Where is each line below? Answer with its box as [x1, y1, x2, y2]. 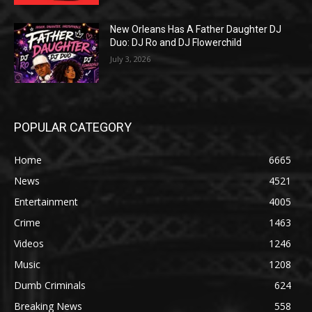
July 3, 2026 [110, 54, 151, 65]
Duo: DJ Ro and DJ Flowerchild [110, 37, 242, 49]
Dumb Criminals [14, 279, 86, 292]
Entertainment [14, 195, 78, 209]
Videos [14, 237, 44, 251]
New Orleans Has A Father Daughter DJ [110, 24, 282, 36]
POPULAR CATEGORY [14, 120, 132, 135]
